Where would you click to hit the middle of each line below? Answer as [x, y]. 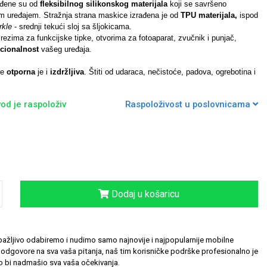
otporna [21, 72]
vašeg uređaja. [66, 49]
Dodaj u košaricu [145, 194]
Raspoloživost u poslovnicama [189, 104]
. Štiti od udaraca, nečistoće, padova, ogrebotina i [170, 72]
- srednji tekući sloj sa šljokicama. [73, 27]
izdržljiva [67, 72]
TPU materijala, [209, 15]
